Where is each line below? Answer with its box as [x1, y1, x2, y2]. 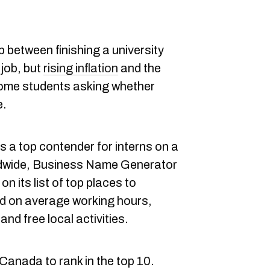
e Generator [111, 158, 177, 171]
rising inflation [43, 61, 118, 75]
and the [118, 61, 161, 75]
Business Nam [33, 158, 111, 171]
